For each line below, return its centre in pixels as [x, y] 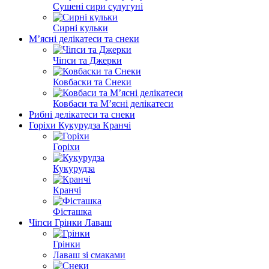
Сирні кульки [80, 28]
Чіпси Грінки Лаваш [70, 222]
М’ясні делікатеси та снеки [84, 39]
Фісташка [72, 212]
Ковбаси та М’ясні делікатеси [113, 104]
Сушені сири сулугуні [98, 6]
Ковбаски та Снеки [92, 82]
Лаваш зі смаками [89, 255]
